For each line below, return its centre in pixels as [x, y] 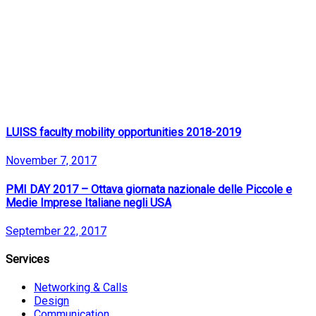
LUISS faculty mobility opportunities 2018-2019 [123, 133]
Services [28, 260]
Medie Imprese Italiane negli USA [89, 202]
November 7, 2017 [51, 161]
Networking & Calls [81, 288]
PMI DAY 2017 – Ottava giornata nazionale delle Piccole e [149, 189]
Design [51, 301]
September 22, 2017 [56, 231]
